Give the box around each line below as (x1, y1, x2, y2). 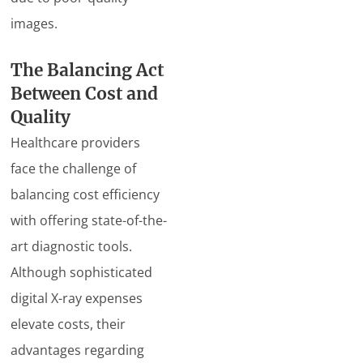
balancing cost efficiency (11, 186, 160, 203)
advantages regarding (11, 341, 145, 359)
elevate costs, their (11, 315, 126, 333)
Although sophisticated (11, 263, 153, 281)
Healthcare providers (11, 134, 141, 152)
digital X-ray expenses (11, 289, 143, 307)
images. (11, 15, 58, 32)
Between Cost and (11, 83, 159, 105)
